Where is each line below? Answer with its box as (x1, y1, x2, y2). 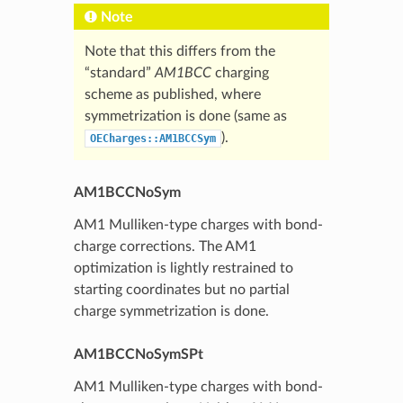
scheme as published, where (84, 86, 261, 102)
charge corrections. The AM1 (73, 238, 256, 254)
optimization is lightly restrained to (73, 260, 293, 275)
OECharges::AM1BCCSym (89, 131, 216, 145)
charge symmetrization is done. (73, 303, 269, 318)
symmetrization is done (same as (84, 108, 287, 123)
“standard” (84, 65, 155, 80)
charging (210, 65, 269, 80)
